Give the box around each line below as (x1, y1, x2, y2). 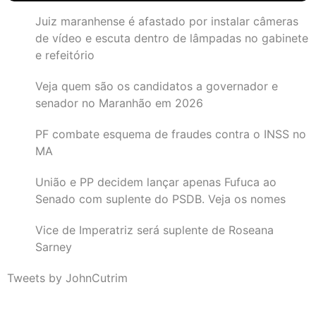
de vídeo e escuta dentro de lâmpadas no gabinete (35, 30, 308, 45)
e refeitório (35, 47, 95, 62)
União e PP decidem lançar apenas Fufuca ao (35, 174, 276, 189)
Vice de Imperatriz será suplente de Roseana (35, 222, 274, 237)
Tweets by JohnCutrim (7, 270, 128, 285)
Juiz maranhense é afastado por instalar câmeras (35, 13, 298, 28)
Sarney (35, 239, 72, 254)
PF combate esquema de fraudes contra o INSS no (35, 126, 306, 141)
